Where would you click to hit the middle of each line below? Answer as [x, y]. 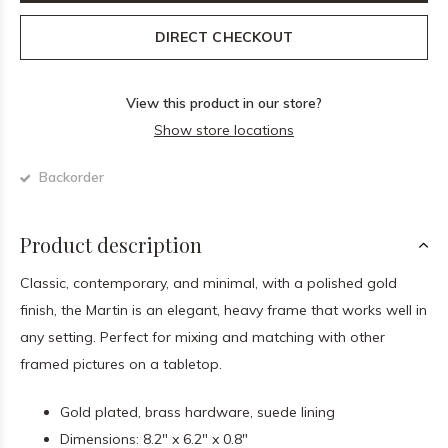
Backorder [69, 177]
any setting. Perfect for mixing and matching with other [202, 337]
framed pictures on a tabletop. [121, 364]
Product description [111, 244]
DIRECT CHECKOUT [224, 37]
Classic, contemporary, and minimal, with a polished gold [208, 283]
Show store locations [224, 130]
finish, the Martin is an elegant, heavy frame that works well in [223, 310]
